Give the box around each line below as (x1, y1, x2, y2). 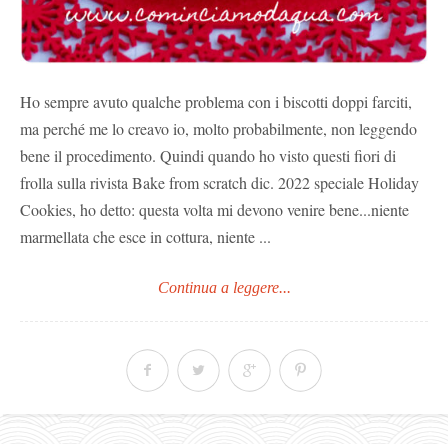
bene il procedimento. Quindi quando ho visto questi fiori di (20, 144, 396, 166)
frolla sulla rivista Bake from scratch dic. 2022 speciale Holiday (20, 171, 419, 193)
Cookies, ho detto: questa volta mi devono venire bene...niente (20, 198, 409, 220)
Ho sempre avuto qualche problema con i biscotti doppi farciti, (20, 90, 412, 112)
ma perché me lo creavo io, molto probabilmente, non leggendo (20, 117, 417, 139)
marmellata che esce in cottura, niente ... (20, 225, 271, 247)
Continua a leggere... (157, 278, 291, 296)
